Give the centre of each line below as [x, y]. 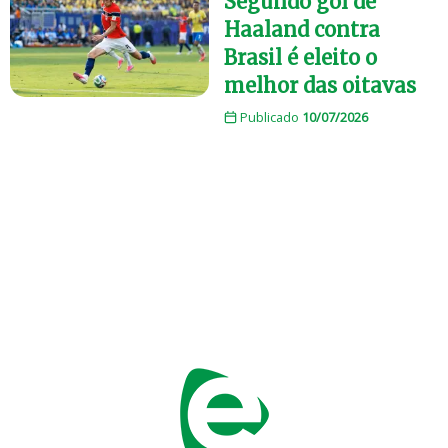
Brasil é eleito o [300, 58]
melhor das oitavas [320, 86]
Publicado [269, 117]
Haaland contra [302, 30]
